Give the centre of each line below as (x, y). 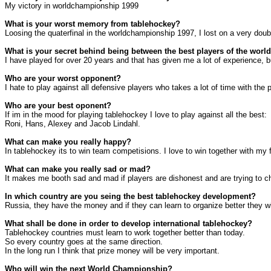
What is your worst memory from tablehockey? (93, 24)
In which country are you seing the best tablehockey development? (130, 197)
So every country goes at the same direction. (84, 242)
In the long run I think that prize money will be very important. (112, 251)
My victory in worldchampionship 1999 (72, 6)
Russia (17, 206)
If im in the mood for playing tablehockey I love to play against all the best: (136, 115)
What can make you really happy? (68, 142)
